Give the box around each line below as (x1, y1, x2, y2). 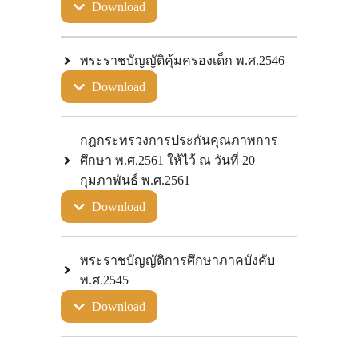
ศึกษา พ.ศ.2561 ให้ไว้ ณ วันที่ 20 (80, 153, 255, 167)
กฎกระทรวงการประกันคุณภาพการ (80, 133, 278, 147)
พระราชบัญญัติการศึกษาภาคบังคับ (80, 253, 275, 267)
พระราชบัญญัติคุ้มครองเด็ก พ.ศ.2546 (80, 54, 284, 67)
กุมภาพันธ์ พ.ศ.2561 (80, 173, 190, 187)
